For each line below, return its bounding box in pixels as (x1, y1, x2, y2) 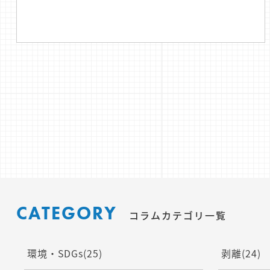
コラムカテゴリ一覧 (128, 208, 227, 222)
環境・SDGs (27, 246, 83, 260)
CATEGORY (16, 202, 117, 225)
